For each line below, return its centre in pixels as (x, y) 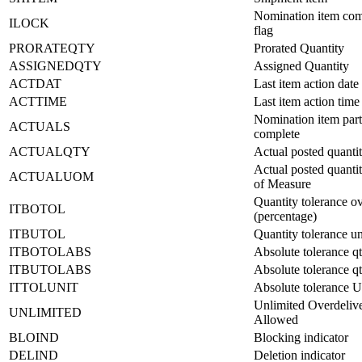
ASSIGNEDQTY (55, 65)
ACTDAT (35, 83)
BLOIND (34, 337)
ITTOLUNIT (44, 287)
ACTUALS (40, 126)
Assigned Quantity (301, 65)
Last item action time (307, 101)
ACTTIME (38, 101)
